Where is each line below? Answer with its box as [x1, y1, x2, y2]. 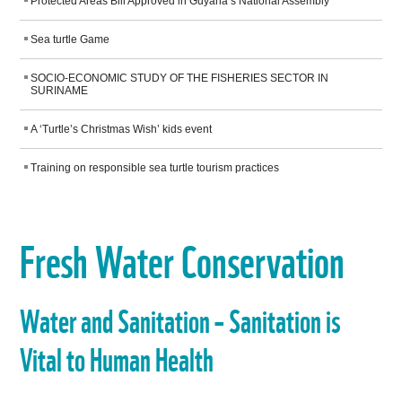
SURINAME [31, 84, 89, 97]
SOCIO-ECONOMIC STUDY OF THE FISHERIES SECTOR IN [31, 72, 329, 84]
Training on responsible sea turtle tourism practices [31, 162, 280, 174]
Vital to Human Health [20, 335, 214, 380]
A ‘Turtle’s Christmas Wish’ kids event [31, 123, 213, 135]
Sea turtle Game [31, 33, 110, 46]
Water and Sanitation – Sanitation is [20, 296, 341, 341]
